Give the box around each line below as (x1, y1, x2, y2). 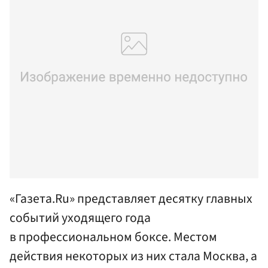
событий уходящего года (10, 208, 151, 227)
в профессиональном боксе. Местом (10, 227, 217, 246)
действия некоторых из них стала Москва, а (10, 246, 257, 266)
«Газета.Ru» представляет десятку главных (10, 189, 252, 208)
